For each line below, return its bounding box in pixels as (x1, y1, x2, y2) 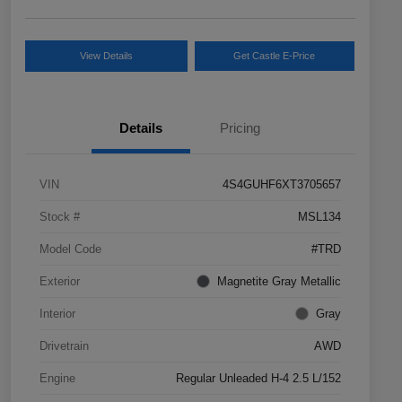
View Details (79, 49, 133, 61)
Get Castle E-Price (233, 49, 316, 61)
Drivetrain (39, 338, 89, 353)
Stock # (39, 209, 80, 223)
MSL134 (298, 209, 341, 223)
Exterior (39, 274, 80, 288)
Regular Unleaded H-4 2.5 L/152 (176, 371, 341, 385)
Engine (39, 371, 75, 385)
